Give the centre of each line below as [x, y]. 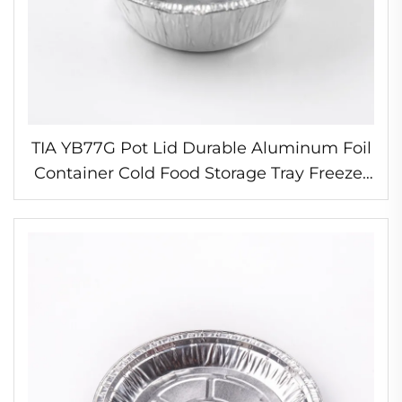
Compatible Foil [201, 198]
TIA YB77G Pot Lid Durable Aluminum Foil [201, 148]
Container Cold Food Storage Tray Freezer [201, 173]
